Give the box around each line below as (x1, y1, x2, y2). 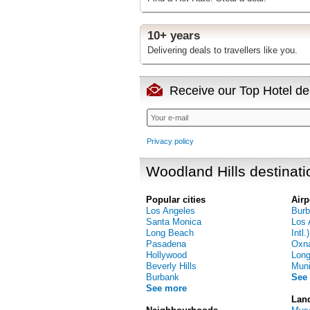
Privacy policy (147, 137, 194, 145)
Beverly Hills (146, 261, 197, 271)
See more (146, 283, 187, 293)
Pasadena (146, 239, 186, 249)
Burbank (146, 272, 179, 282)
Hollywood (146, 250, 187, 260)
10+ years (147, 28, 200, 42)
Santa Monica (146, 217, 201, 227)
